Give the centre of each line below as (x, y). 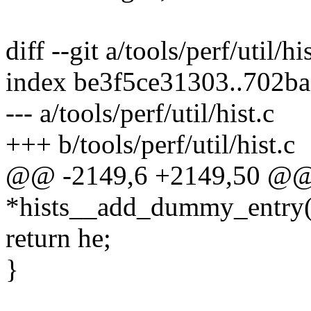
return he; (58, 238)
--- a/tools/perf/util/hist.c (140, 113)
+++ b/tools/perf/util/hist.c (150, 144)
